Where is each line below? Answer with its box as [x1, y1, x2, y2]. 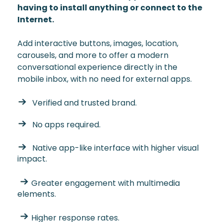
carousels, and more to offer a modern [17, 50, 168, 61]
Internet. [17, 14, 54, 26]
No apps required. [32, 119, 101, 131]
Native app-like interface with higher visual [32, 142, 199, 154]
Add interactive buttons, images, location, [17, 38, 178, 50]
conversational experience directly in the [17, 61, 177, 73]
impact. [17, 153, 47, 165]
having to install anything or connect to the [17, 2, 202, 14]
